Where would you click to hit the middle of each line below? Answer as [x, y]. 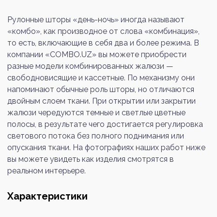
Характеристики [47, 196]
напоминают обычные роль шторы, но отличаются [101, 89]
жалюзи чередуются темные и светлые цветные [96, 112]
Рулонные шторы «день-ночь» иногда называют [96, 19]
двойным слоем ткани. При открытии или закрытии [101, 101]
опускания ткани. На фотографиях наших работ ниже [106, 147]
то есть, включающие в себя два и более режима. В [103, 43]
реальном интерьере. [46, 170]
